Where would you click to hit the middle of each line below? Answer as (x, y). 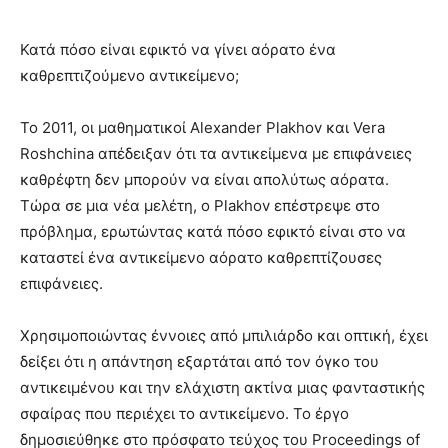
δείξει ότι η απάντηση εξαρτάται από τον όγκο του (199, 362)
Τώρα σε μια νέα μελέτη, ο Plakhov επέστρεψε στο (200, 206)
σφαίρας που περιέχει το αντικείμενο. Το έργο (184, 414)
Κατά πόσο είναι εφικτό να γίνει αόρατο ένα (178, 50)
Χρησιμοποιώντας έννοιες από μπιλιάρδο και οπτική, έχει (224, 336)
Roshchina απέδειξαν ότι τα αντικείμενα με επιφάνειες (216, 154)
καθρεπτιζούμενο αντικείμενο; (129, 76)
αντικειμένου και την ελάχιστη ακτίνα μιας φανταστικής (222, 388)
